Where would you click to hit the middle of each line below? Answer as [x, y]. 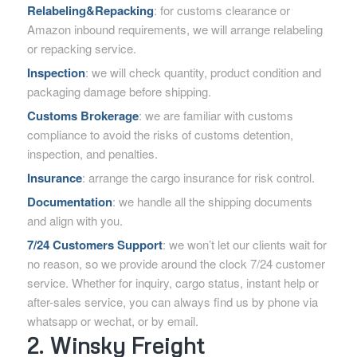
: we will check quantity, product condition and [203, 72]
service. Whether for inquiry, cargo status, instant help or [173, 282]
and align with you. [75, 220]
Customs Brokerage [82, 115]
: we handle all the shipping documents [212, 201]
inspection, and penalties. [92, 153]
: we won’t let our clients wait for [244, 244]
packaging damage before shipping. [119, 91]
